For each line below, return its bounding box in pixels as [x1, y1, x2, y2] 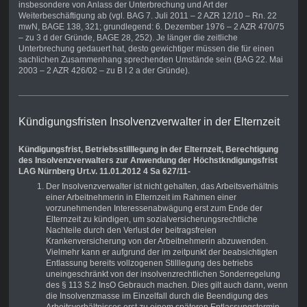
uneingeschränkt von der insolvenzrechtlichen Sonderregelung [45, 269, 280, 280]
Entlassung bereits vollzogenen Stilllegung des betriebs [45, 258, 253, 269]
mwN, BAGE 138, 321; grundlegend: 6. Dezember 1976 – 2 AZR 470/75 [18, 22, 284, 32]
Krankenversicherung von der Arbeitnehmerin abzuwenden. [45, 236, 268, 247]
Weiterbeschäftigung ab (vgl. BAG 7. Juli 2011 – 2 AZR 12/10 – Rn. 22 [18, 11, 277, 21]
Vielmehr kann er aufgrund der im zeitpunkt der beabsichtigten [45, 247, 278, 258]
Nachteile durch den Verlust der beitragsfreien [45, 225, 217, 236]
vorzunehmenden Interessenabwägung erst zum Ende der [45, 204, 262, 214]
